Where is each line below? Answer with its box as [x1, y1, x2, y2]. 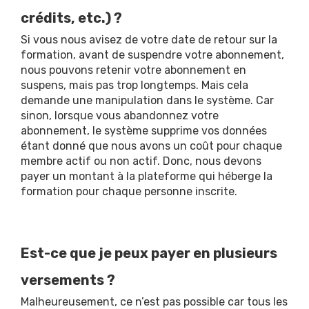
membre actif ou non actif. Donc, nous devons [21, 154, 261, 168]
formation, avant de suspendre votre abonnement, [21, 48, 284, 61]
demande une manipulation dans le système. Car [21, 94, 274, 107]
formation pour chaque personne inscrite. [21, 185, 237, 198]
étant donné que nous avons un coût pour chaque [21, 139, 282, 152]
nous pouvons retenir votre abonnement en [21, 63, 246, 77]
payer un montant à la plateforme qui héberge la [21, 170, 272, 183]
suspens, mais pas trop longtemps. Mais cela [21, 79, 248, 92]
